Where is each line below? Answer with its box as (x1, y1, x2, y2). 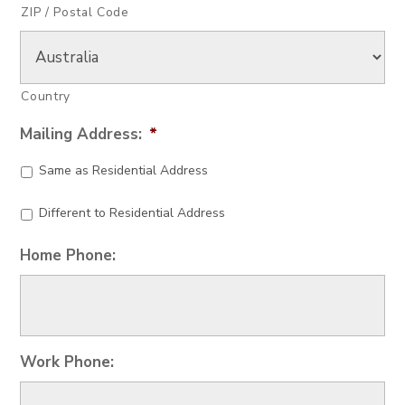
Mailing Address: (20, 124, 143, 146)
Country (21, 88, 71, 106)
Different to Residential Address (39, 204, 226, 222)
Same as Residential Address (39, 162, 209, 180)
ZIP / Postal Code (21, 4, 129, 22)
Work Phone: (20, 352, 115, 373)
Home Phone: (20, 245, 117, 267)
